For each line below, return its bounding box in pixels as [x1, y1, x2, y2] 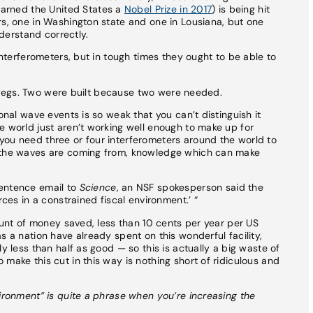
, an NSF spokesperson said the [116, 181, 263, 194]
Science [79, 181, 117, 194]
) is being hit [212, 2, 270, 15]
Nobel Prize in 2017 [124, 2, 212, 15]
